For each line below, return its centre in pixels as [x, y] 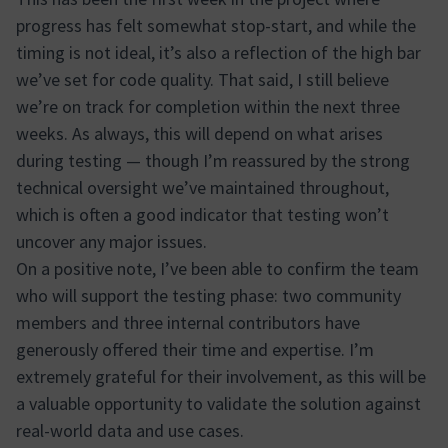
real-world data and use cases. [130, 430]
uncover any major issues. [111, 241]
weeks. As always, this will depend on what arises [199, 133]
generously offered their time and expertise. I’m [195, 349]
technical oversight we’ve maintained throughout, [202, 187]
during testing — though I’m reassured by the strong [213, 160]
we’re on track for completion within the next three [208, 106]
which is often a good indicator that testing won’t [202, 214]
